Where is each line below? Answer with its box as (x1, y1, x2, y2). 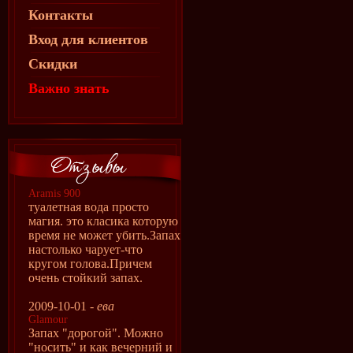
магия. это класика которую (28, 214, 178, 228)
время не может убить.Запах (28, 229, 180, 242)
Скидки (28, 56, 77, 72)
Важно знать (28, 80, 110, 96)
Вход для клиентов (28, 32, 148, 47)
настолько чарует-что (28, 243, 143, 256)
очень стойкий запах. (28, 271, 143, 284)
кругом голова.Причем (28, 257, 152, 270)
